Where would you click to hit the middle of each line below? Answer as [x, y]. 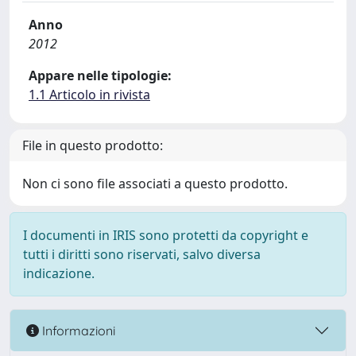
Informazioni [77, 330]
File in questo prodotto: [93, 145]
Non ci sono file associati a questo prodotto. [155, 184]
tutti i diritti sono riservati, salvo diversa [142, 254]
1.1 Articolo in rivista [89, 95]
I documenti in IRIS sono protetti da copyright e [166, 235]
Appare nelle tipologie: [100, 75]
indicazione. [59, 273]
